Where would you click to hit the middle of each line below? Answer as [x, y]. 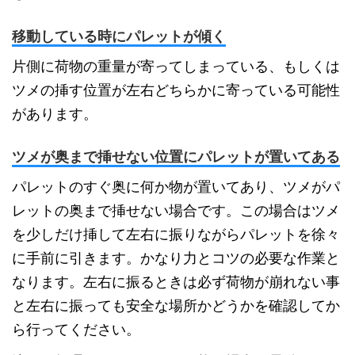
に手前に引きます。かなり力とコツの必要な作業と [176, 259]
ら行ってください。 [76, 330]
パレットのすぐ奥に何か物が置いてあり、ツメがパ [176, 187]
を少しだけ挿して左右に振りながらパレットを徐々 [176, 235]
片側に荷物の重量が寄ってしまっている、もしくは [176, 67]
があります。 [55, 115]
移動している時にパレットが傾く [119, 37]
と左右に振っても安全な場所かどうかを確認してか [176, 306]
